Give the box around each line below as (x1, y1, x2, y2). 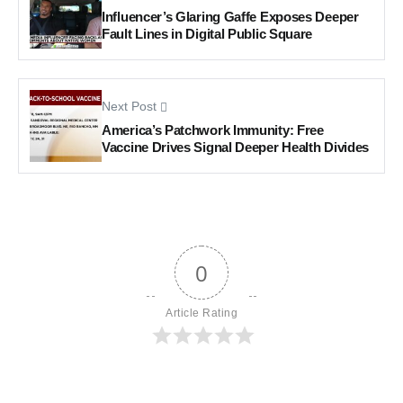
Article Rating (166, 307, 237, 320)
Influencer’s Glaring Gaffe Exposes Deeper (102, 8, 359, 24)
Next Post (102, 99, 157, 113)
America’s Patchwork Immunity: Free (102, 121, 324, 138)
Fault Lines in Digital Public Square (102, 25, 313, 41)
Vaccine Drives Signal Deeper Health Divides (102, 139, 370, 155)
